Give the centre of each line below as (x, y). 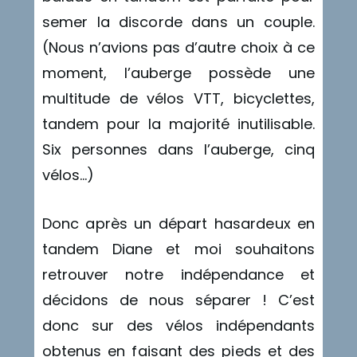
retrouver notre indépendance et (178, 275)
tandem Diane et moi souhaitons (178, 249)
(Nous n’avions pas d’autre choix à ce (178, 48)
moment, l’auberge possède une (178, 73)
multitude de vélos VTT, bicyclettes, (178, 99)
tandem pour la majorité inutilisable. (178, 124)
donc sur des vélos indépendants (178, 326)
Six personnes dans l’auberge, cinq (178, 150)
